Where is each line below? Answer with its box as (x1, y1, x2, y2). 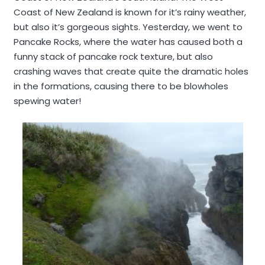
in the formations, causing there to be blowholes (13, 80, 228, 92)
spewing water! (13, 95, 81, 107)
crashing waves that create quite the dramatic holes (13, 65, 248, 77)
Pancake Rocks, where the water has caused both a (13, 35, 243, 48)
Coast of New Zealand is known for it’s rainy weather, (13, 6, 246, 18)
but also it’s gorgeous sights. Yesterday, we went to (13, 21, 243, 33)
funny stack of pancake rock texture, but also (13, 50, 213, 63)
